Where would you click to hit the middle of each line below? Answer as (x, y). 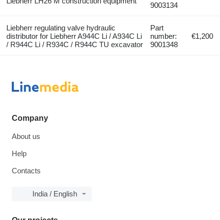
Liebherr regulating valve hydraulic (61, 27)
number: (164, 36)
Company (30, 118)
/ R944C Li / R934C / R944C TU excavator (74, 44)
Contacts (26, 171)
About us (26, 136)
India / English (55, 194)
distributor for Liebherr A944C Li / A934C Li (74, 36)
